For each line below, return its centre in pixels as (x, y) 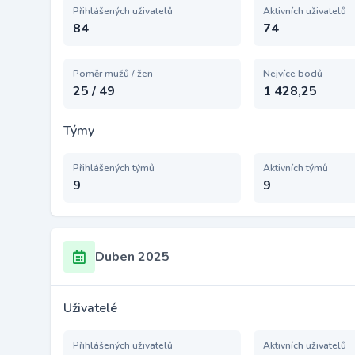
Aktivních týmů (296, 168)
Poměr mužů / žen (113, 74)
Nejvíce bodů (293, 74)
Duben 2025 (132, 257)
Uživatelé (90, 308)
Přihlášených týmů (114, 168)
